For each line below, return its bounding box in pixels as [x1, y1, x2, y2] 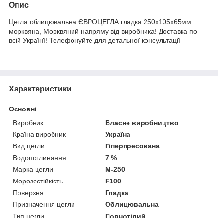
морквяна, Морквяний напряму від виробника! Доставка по [9, 27, 197, 35]
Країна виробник [13, 130, 66, 138]
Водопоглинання [13, 153, 66, 162]
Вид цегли [13, 142, 45, 150]
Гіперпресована [105, 142, 160, 150]
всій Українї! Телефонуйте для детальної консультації [9, 36, 180, 44]
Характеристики [9, 84, 72, 93]
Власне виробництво [105, 118, 179, 127]
